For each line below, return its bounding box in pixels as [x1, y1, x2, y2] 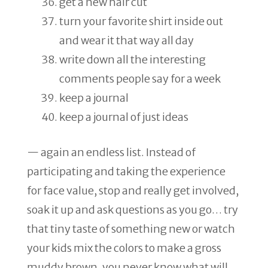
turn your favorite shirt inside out [59, 14, 223, 28]
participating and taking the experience [27, 165, 226, 178]
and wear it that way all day [59, 33, 194, 47]
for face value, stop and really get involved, [27, 184, 239, 197]
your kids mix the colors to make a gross [27, 241, 221, 255]
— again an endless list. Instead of [27, 145, 196, 159]
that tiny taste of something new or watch [27, 222, 235, 236]
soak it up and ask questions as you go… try [27, 203, 238, 217]
